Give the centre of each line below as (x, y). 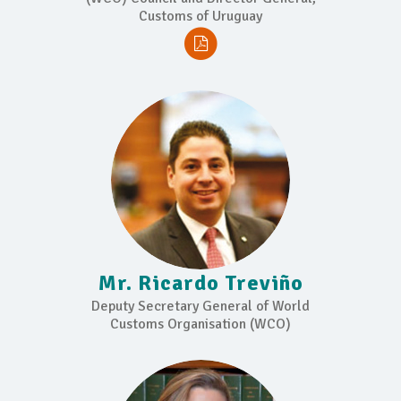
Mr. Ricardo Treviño (200, 282)
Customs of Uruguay (200, 17)
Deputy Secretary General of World (200, 306)
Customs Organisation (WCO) (200, 324)
